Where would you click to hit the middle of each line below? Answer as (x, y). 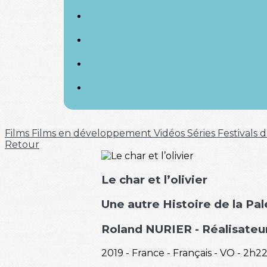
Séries (202, 133)
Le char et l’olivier (154, 179)
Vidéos (170, 133)
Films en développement (93, 133)
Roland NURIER (147, 229)
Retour (22, 145)
